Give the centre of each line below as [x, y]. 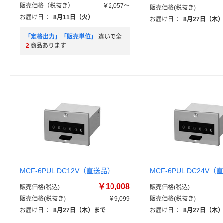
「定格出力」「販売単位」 [61, 37]
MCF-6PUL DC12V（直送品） [67, 171]
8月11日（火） [73, 17]
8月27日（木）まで [79, 210]
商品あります [48, 46]
